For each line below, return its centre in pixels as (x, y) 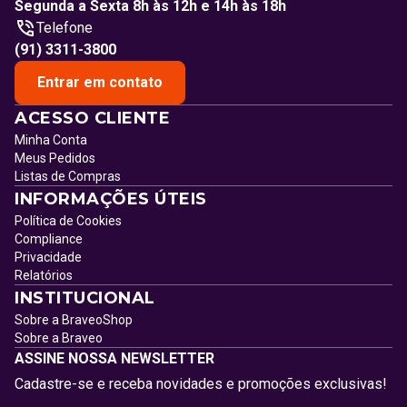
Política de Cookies (68, 221)
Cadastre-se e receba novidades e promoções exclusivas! (201, 384)
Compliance (49, 239)
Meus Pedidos (55, 158)
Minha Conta (51, 140)
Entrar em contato (100, 82)
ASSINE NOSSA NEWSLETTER (114, 358)
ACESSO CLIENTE (92, 118)
